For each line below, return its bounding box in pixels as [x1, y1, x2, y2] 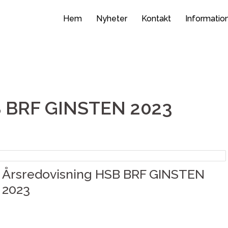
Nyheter [96, 14, 127, 23]
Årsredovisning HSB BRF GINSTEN [2, 166, 205, 182]
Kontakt [141, 14, 171, 23]
